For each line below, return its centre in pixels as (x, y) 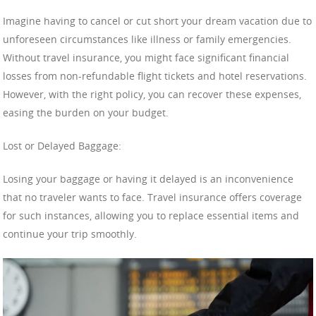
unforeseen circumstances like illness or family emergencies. (147, 39)
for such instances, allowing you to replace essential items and (151, 216)
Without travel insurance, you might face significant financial (146, 58)
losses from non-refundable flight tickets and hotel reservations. (155, 76)
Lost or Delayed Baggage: (62, 146)
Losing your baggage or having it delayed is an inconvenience (148, 179)
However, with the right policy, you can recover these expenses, (152, 95)
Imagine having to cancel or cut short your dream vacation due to (157, 21)
